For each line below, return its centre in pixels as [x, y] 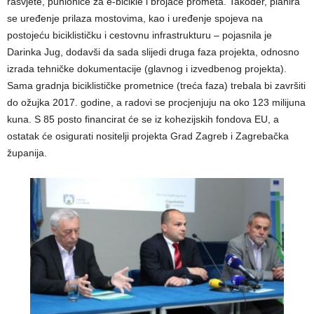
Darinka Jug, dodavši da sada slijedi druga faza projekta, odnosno [153, 52]
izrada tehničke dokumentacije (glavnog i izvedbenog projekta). [147, 68]
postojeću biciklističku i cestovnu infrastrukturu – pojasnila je [139, 35]
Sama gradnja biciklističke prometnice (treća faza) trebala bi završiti [156, 85]
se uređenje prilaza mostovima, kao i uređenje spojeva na [135, 18]
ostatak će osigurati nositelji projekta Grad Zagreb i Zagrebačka [148, 136]
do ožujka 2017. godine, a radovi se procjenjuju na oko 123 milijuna [156, 102]
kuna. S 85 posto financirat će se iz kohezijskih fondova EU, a [143, 119]
